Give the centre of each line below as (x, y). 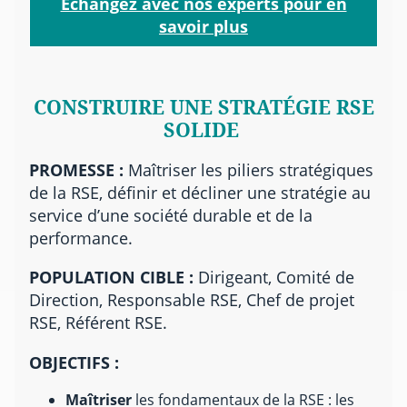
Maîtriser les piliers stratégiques (248, 169)
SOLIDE (201, 130)
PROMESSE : (76, 169)
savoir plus (203, 25)
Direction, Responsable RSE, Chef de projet (192, 300)
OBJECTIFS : (74, 362)
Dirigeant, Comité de (274, 277)
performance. (81, 237)
